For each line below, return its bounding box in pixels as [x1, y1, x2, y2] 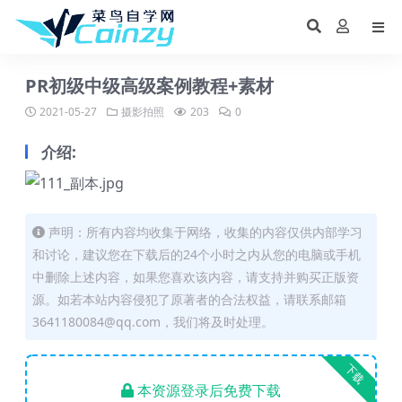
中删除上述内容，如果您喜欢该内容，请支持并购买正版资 [32, 268, 359, 285]
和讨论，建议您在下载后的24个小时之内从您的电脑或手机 [32, 246, 361, 263]
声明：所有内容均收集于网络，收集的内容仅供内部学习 [48, 223, 363, 240]
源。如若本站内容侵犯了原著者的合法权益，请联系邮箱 [32, 291, 346, 308]
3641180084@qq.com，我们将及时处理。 [32, 313, 274, 330]
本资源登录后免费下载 [137, 380, 281, 400]
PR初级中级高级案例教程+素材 [25, 74, 274, 98]
